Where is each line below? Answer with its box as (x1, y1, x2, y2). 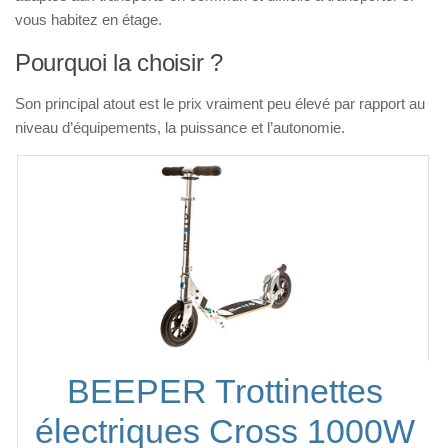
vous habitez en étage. (15, 11, 162, 28)
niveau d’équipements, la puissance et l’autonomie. (15, 119, 345, 136)
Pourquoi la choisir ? (15, 49, 223, 76)
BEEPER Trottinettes (66, 372, 383, 410)
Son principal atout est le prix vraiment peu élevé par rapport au (15, 95, 425, 112)
